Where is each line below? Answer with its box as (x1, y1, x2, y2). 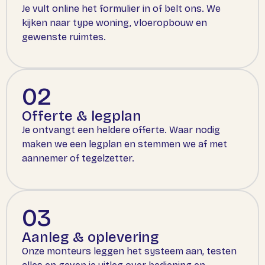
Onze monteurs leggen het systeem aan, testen (22, 245, 237, 257)
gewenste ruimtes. (22, 31, 106, 43)
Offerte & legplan (22, 107, 141, 124)
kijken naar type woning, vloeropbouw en (22, 17, 207, 28)
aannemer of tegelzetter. (22, 152, 134, 164)
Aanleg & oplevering (22, 229, 159, 246)
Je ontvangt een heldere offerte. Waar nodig (22, 124, 220, 135)
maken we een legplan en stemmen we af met (22, 138, 227, 150)
